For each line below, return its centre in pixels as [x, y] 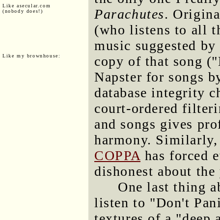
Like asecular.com [27, 5]
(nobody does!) [23, 11]
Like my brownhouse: [32, 55]
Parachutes [129, 14]
